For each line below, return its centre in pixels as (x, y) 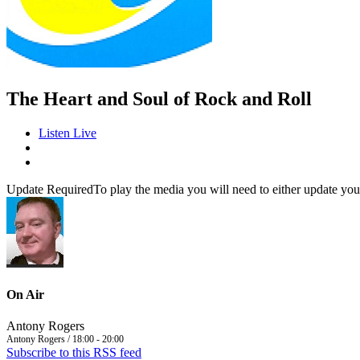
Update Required (50, 189)
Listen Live (67, 133)
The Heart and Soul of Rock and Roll (159, 98)
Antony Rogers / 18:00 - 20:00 (65, 340)
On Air (25, 294)
